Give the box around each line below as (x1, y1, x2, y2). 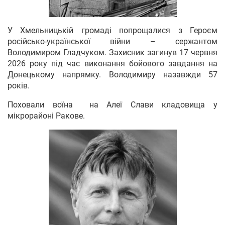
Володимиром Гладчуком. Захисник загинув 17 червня (8, 47, 217, 57)
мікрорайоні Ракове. (8, 110, 85, 121)
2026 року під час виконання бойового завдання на (8, 58, 217, 68)
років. (8, 80, 30, 90)
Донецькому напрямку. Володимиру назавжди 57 (8, 69, 217, 79)
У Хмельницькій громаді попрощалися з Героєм (8, 25, 217, 35)
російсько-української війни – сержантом (8, 36, 217, 46)
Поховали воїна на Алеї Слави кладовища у (8, 99, 217, 109)
